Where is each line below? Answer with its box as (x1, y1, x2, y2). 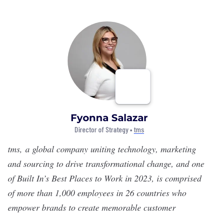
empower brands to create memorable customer (8, 201, 176, 213)
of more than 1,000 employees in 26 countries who (8, 187, 186, 199)
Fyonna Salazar (70, 112, 148, 124)
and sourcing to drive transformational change (8, 158, 171, 169)
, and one (171, 158, 204, 169)
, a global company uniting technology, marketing (20, 143, 196, 155)
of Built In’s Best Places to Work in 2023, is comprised (8, 172, 201, 184)
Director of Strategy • (74, 125, 134, 134)
